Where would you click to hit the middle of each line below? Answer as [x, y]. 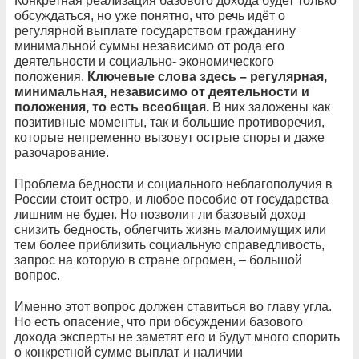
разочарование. [62, 152]
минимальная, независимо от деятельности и [162, 91]
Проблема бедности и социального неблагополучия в [173, 184]
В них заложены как [270, 107]
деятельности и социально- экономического [144, 61]
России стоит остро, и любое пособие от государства [171, 199]
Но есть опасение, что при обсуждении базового [159, 321]
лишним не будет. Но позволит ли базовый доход [160, 214]
